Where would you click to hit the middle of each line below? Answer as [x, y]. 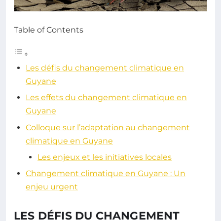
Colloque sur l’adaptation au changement [108, 127]
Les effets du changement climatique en [106, 98]
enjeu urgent [52, 187]
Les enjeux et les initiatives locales [105, 157]
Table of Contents [49, 30]
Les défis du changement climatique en [105, 68]
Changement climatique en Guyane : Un [106, 174]
